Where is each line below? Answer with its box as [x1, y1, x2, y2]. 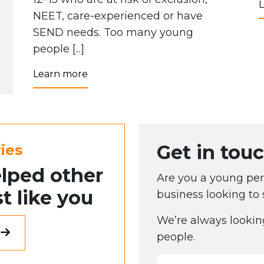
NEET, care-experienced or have [33, 9, 203, 22]
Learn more [33, 68, 88, 80]
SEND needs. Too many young [33, 25, 193, 39]
